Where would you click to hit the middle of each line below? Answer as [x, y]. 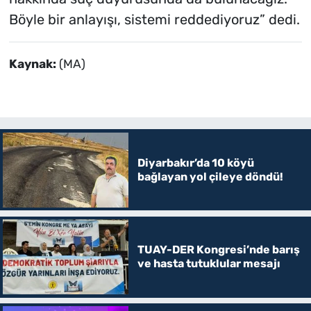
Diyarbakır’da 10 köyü [195, 162]
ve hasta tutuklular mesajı [209, 264]
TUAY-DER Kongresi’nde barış [218, 250]
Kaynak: [34, 64]
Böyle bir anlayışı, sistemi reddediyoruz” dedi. [154, 19]
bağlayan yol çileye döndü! [210, 176]
